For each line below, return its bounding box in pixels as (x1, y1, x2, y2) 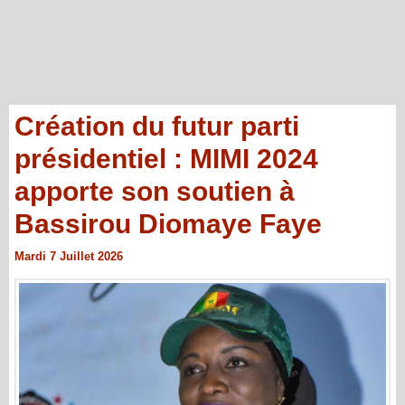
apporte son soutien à (14, 176, 295, 206)
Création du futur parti (14, 111, 299, 141)
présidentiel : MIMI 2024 (14, 144, 318, 174)
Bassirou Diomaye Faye (14, 209, 322, 239)
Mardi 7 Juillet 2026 (14, 250, 123, 263)
